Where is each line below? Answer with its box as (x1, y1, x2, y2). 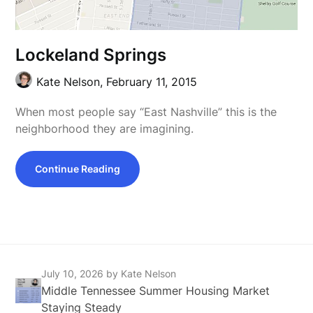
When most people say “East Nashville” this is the (15, 104, 277, 119)
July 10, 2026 (41, 267, 107, 279)
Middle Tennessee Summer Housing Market (41, 283, 270, 298)
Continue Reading (35, 162, 121, 175)
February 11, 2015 (106, 74, 198, 89)
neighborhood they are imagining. (15, 121, 194, 136)
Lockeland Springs (15, 44, 167, 65)
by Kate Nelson (106, 267, 177, 279)
